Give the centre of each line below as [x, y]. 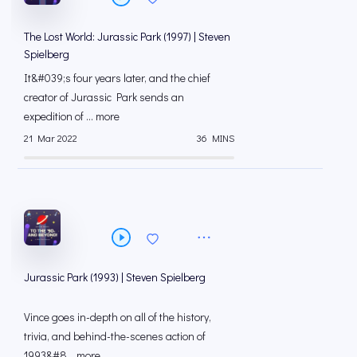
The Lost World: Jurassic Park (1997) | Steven [127, 36]
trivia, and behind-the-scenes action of [115, 335]
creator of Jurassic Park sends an [104, 96]
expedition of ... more [72, 116]
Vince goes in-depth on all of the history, [118, 316]
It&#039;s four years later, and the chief [117, 77]
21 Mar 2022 [51, 138]
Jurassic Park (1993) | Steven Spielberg [115, 277]
